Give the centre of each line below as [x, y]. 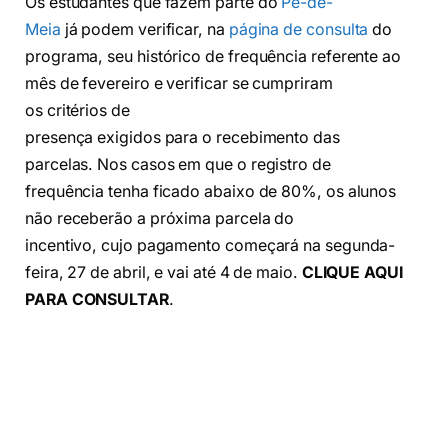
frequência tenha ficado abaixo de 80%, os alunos [211, 191]
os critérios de [77, 110]
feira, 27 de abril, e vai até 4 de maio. [163, 272]
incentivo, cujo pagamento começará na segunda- [210, 245]
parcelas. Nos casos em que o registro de [178, 164]
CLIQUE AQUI [352, 272]
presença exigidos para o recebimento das [182, 137]
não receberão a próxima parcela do [160, 218]
